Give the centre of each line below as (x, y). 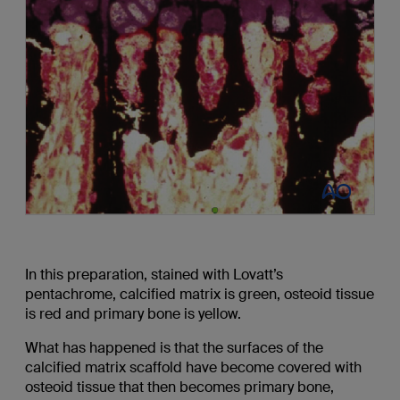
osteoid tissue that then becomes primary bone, (179, 387)
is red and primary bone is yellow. (133, 313)
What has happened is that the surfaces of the (174, 347)
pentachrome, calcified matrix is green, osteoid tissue (199, 294)
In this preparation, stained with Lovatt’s (154, 274)
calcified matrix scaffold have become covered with (193, 367)
